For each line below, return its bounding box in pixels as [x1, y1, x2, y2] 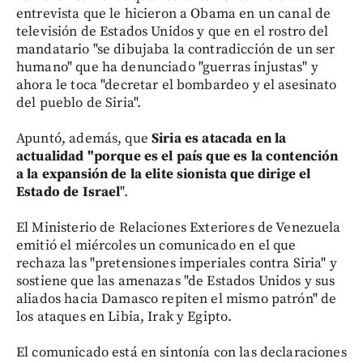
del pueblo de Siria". [16, 93, 142, 112]
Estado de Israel [16, 182, 121, 201]
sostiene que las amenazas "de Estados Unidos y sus [16, 271, 335, 290]
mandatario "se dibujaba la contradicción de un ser [16, 40, 335, 58]
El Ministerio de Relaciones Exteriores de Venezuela [16, 218, 341, 237]
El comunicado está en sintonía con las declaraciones [16, 343, 347, 361]
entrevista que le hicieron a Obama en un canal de [16, 4, 331, 23]
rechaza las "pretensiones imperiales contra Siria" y [16, 254, 337, 272]
